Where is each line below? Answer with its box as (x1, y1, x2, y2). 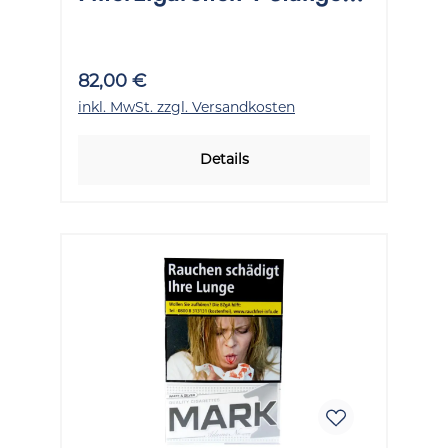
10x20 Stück (78, 7, 213, 41)
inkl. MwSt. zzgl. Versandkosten (78, 97, 295, 116)
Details (199, 149, 249, 168)
